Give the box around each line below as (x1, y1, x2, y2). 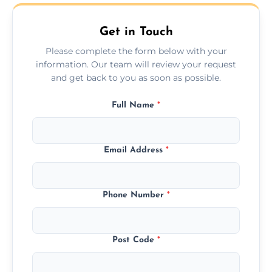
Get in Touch (99, 25, 173, 38)
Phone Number (102, 190, 167, 200)
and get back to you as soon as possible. (51, 72, 221, 83)
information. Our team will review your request (36, 58, 236, 70)
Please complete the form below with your (45, 45, 227, 56)
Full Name (112, 100, 157, 110)
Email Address (103, 145, 166, 155)
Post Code (112, 235, 157, 245)
